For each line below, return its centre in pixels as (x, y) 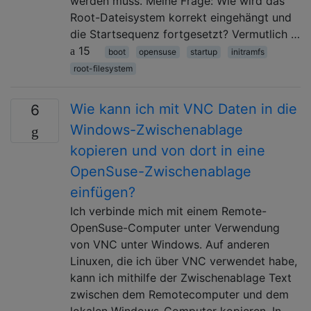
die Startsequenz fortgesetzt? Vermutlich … (185, 34)
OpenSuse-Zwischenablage (161, 171)
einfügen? (103, 192)
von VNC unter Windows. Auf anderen (170, 244)
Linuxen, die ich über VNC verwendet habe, (184, 261)
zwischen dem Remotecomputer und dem (179, 294)
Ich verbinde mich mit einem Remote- (168, 211)
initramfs (247, 51)
